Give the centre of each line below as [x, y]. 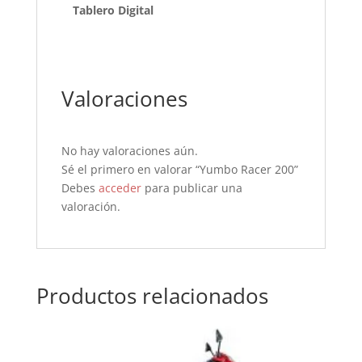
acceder [120, 187]
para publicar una [192, 187]
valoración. [90, 206]
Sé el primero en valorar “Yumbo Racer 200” [179, 169]
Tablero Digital [113, 10]
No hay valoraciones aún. [129, 150]
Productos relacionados [152, 295]
